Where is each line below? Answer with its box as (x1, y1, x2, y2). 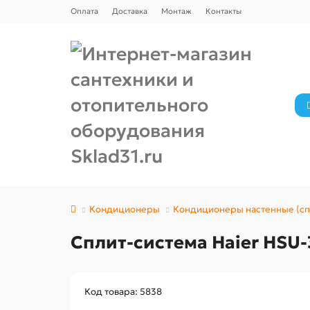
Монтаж (161, 6, 192, 16)
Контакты (206, 6, 241, 16)
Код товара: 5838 (84, 286, 162, 298)
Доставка (112, 6, 147, 16)
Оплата (71, 6, 98, 16)
